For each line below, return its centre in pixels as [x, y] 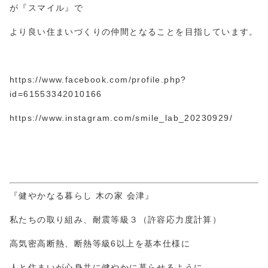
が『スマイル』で [47, 7]
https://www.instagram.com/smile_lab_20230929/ [121, 118]
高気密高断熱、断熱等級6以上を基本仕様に [100, 243]
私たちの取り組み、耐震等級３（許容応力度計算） [116, 219]
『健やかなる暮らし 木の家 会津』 [82, 195]
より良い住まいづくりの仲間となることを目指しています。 [134, 31]
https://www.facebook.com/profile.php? [98, 79]
